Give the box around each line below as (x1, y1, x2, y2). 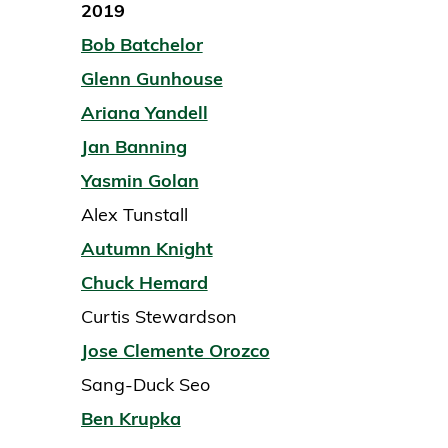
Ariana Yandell (80, 101, 208, 125)
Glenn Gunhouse (80, 67, 223, 91)
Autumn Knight (80, 237, 213, 261)
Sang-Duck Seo (80, 373, 210, 397)
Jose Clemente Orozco (80, 339, 270, 363)
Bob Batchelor (80, 33, 203, 57)
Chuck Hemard (80, 271, 208, 295)
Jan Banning (80, 135, 187, 159)
